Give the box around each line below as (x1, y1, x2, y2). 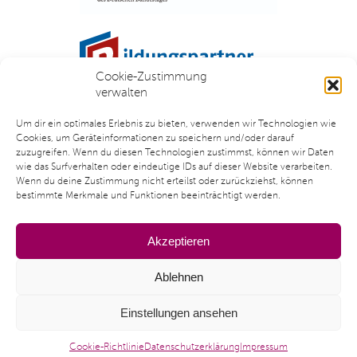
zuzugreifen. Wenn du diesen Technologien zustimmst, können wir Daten (16, 148, 334, 158)
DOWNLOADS (186, 280, 262, 293)
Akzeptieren (147, 233, 210, 248)
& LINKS (186, 296, 229, 309)
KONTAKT (55, 280, 108, 293)
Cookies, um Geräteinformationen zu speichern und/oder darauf (16, 134, 294, 143)
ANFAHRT (55, 312, 108, 325)
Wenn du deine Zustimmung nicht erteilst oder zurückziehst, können (16, 177, 313, 186)
